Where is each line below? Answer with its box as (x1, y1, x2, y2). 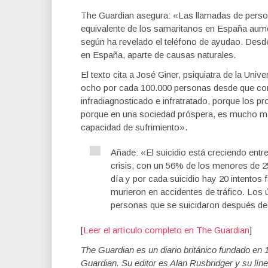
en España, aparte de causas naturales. (81, 50, 236, 60)
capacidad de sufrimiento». (81, 122, 187, 133)
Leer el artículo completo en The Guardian (83, 225, 249, 236)
